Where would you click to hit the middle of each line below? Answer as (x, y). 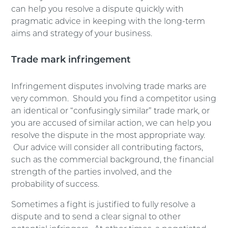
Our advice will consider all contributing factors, (107, 148)
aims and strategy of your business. (82, 34)
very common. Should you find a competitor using (114, 99)
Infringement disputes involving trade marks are (109, 87)
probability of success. (55, 184)
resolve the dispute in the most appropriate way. (108, 136)
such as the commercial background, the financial (113, 160)
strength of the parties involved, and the (92, 172)
